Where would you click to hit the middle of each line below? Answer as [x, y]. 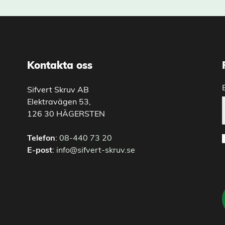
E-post [39, 150]
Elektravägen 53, [59, 102]
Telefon [41, 138]
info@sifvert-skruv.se [95, 150]
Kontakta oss [60, 66]
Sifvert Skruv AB [58, 90]
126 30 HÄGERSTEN [66, 114]
